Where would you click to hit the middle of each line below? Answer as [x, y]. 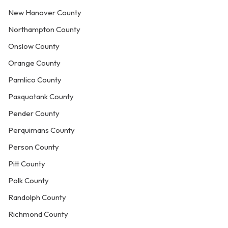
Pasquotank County [41, 96]
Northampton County [44, 29]
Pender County [34, 113]
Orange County [34, 63]
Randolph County [37, 197]
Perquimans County [41, 130]
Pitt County [27, 164]
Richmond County [38, 214]
